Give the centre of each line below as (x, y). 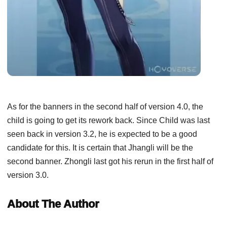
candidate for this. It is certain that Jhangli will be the (100, 147)
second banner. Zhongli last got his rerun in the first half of (110, 161)
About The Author (53, 204)
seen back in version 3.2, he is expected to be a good (102, 134)
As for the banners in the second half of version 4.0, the (105, 106)
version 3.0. (29, 175)
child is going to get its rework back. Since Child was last (108, 120)
